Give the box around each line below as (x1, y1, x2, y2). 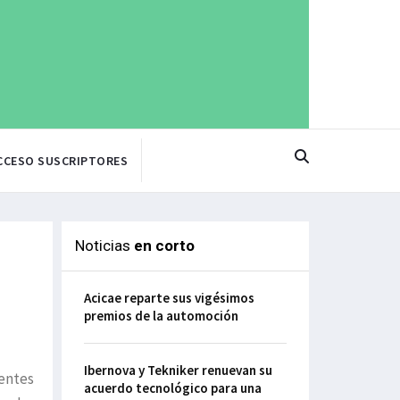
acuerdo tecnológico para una (83, 379, 262, 397)
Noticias (74, 237, 134, 255)
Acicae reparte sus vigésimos (83, 289, 254, 307)
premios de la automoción (83, 307, 238, 325)
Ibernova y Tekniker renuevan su (83, 362, 272, 379)
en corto (133, 237, 195, 255)
